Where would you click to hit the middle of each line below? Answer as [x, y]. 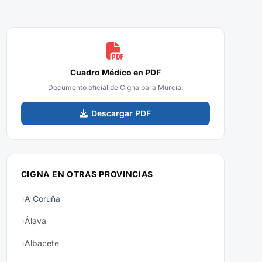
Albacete [42, 243]
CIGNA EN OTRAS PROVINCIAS [87, 174]
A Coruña [42, 199]
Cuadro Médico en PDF [115, 72]
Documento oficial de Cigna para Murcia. [115, 87]
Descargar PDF [121, 113]
